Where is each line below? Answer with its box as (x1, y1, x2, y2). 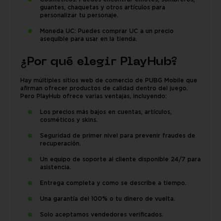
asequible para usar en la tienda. (40, 37, 137, 42)
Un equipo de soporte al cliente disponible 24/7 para (40, 157, 201, 162)
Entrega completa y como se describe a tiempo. (40, 181, 186, 186)
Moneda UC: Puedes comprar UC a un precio (40, 29, 174, 34)
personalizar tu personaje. (40, 13, 118, 18)
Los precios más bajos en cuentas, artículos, (40, 110, 172, 115)
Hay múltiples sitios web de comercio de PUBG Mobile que (20, 78, 197, 83)
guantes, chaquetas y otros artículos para (40, 5, 165, 10)
